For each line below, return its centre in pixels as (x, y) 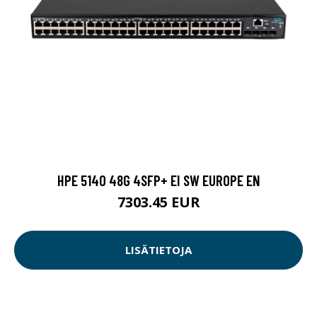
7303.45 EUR (158, 202)
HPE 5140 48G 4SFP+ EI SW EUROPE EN (158, 180)
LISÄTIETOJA (158, 250)
